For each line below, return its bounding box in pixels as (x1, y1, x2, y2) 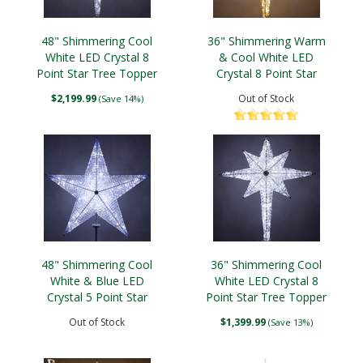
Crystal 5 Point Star (46, 289, 147, 305)
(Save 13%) (267, 316, 313, 328)
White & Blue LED (49, 273, 144, 288)
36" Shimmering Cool (211, 257, 322, 272)
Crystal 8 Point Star (216, 66, 317, 81)
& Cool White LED (219, 49, 314, 65)
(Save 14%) (98, 92, 143, 105)
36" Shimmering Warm (207, 33, 326, 49)
